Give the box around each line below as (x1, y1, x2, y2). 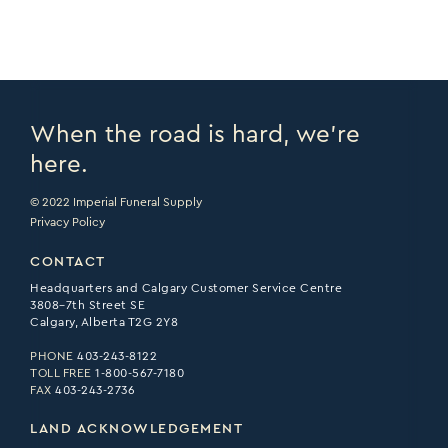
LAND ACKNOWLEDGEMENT (30, 422, 243, 436)
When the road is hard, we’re (30, 123, 360, 147)
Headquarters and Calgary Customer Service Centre (30, 282, 342, 294)
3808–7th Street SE (30, 299, 145, 311)
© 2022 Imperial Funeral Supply (30, 196, 202, 208)
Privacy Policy (30, 216, 105, 228)
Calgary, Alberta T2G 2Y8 (30, 316, 178, 328)
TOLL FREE (30, 367, 92, 379)
